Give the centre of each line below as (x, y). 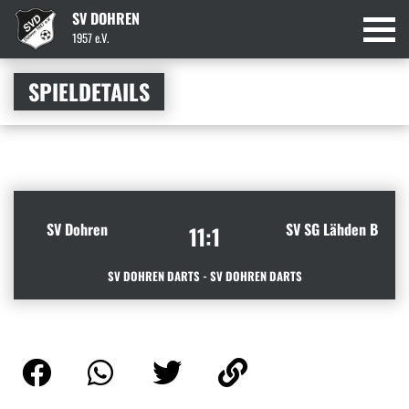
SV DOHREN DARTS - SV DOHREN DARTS (204, 276)
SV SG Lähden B (331, 229)
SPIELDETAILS (89, 92)
